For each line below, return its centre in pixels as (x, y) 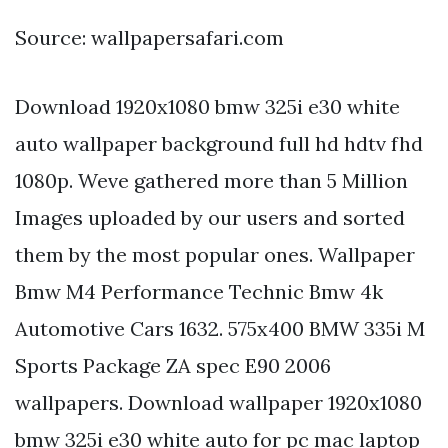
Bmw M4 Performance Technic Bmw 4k (199, 291)
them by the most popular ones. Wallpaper (215, 254)
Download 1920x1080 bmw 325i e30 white (207, 106)
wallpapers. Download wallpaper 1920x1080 (218, 402)
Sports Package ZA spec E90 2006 (173, 365)
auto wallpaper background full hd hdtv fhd (219, 143)
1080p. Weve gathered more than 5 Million (211, 180)
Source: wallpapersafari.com (149, 37)
